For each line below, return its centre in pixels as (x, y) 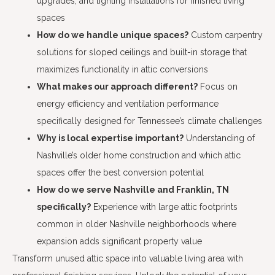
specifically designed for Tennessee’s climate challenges (149, 121)
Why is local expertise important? (110, 138)
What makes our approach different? (117, 87)
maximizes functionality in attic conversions (122, 69)
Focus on (218, 87)
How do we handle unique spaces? (113, 35)
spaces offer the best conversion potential (120, 172)
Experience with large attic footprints (164, 207)
